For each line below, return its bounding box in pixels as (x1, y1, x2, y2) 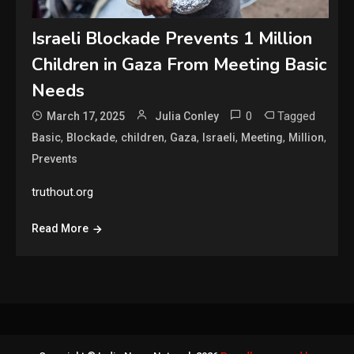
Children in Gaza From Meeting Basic (32, 53, 328, 77)
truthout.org (32, 185, 94, 200)
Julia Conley (155, 110, 220, 123)
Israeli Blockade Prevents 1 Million (32, 27, 313, 51)
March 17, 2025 (47, 110, 126, 123)
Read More (32, 222, 89, 235)
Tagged (277, 109, 316, 124)
